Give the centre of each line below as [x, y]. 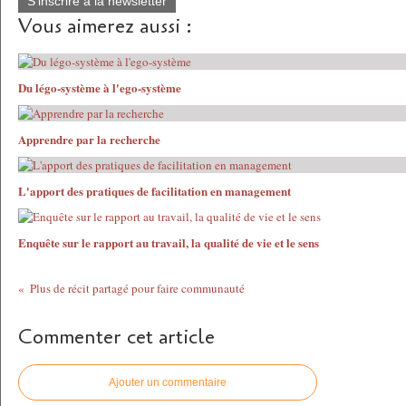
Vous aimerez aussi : [105, 26]
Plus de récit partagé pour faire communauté [138, 288]
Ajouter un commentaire [168, 382]
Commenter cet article [116, 337]
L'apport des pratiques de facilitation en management [155, 191]
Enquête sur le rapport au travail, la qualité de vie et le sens [169, 242]
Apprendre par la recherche [89, 139]
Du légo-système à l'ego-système [100, 87]
